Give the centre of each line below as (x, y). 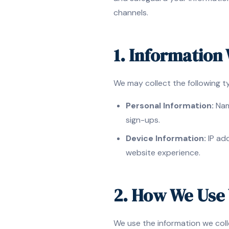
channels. (131, 13)
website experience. (163, 153)
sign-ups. (143, 120)
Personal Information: (170, 106)
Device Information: (166, 138)
